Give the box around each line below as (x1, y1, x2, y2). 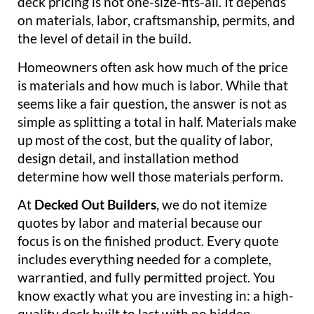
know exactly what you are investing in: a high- (18, 287, 294, 304)
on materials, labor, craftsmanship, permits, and (18, 12, 295, 29)
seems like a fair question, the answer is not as (18, 95, 287, 111)
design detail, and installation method (18, 149, 239, 166)
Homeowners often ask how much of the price (18, 58, 288, 75)
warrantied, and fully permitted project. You (18, 269, 275, 286)
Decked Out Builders (34, 196, 156, 213)
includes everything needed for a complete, (18, 251, 271, 268)
